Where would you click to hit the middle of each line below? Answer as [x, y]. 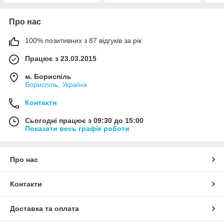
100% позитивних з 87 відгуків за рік [83, 41]
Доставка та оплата [44, 209]
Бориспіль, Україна [56, 85]
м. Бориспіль [48, 77]
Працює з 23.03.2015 [61, 59]
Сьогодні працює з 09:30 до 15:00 [84, 121]
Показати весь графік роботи [77, 129]
